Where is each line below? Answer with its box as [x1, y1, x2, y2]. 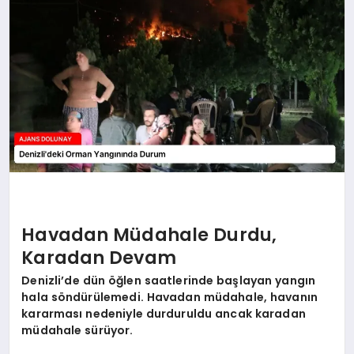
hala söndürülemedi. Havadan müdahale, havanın [21, 289, 318, 306]
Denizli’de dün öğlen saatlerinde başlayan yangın [21, 273, 316, 289]
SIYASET [21, 36, 66, 52]
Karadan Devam [21, 244, 176, 270]
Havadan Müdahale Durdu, [21, 221, 277, 247]
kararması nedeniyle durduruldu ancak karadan [21, 306, 306, 322]
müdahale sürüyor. [21, 322, 134, 339]
